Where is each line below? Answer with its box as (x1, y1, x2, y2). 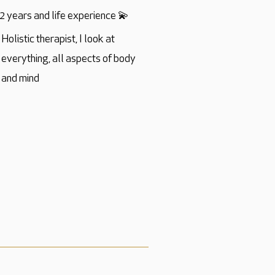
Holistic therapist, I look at (1, 34, 115, 45)
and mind (1, 73, 39, 85)
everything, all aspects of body (1, 53, 136, 65)
